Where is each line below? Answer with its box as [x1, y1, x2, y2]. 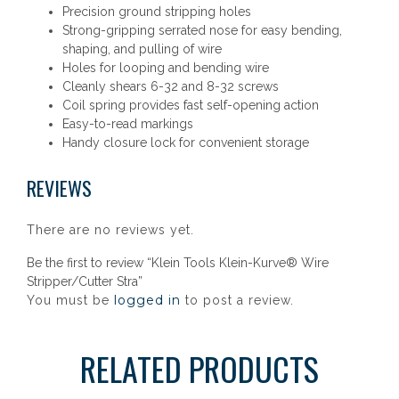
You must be [27, 293, 114, 307]
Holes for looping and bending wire [62, 61, 269, 75]
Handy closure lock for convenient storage [62, 135, 309, 150]
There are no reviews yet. [27, 223, 194, 237]
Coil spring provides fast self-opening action [62, 98, 319, 112]
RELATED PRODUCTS [80, 345, 319, 392]
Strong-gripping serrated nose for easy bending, [62, 23, 342, 37]
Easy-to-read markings [62, 117, 193, 131]
